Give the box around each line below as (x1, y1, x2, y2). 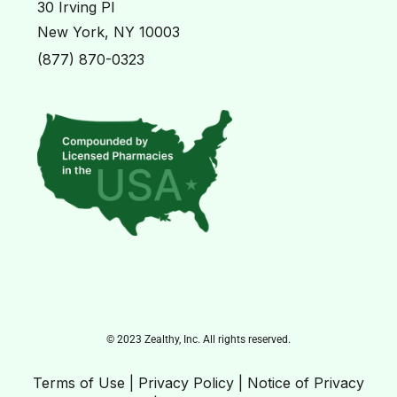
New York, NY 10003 (36, 23, 180, 42)
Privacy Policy (138, 373, 234, 392)
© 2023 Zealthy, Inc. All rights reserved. (106, 332, 291, 346)
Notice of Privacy (247, 373, 364, 392)
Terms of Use (33, 373, 125, 392)
